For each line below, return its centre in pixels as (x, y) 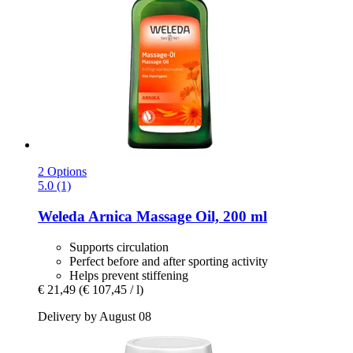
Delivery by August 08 (95, 316)
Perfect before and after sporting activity (169, 261)
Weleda (61, 216)
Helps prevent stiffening (129, 275)
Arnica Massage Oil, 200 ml (176, 216)
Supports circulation (119, 247)
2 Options (62, 172)
